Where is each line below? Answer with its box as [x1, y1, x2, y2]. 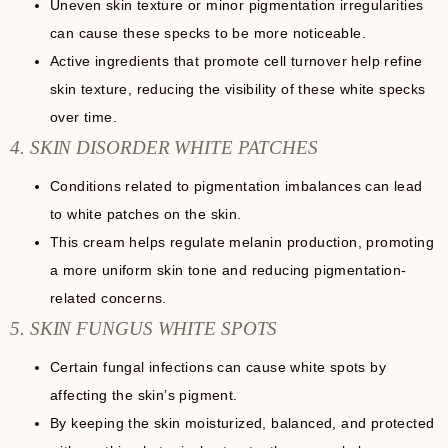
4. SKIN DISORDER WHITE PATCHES [10, 136, 318, 158]
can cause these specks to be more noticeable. [50, 24, 366, 41]
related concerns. [50, 289, 167, 306]
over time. [50, 108, 118, 125]
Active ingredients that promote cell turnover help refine [50, 52, 423, 69]
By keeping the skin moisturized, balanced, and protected [50, 414, 435, 431]
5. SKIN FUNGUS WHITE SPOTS [10, 317, 278, 339]
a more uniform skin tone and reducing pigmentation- [50, 261, 407, 278]
